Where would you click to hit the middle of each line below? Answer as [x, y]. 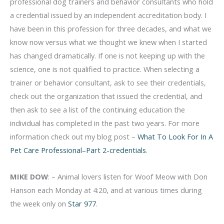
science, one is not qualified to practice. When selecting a [105, 69]
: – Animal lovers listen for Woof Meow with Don [128, 176]
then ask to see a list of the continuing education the [97, 110]
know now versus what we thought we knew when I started [108, 42]
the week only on [39, 203]
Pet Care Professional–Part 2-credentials [78, 150]
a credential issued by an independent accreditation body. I [108, 15]
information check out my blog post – [74, 137]
